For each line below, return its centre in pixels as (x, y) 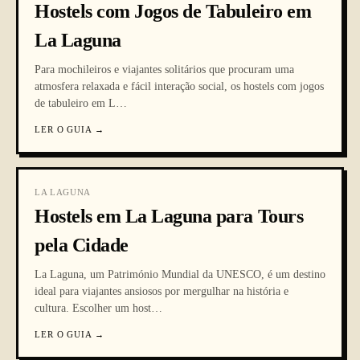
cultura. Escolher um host (93, 308)
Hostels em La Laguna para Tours (169, 216)
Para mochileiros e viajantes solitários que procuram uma (164, 70)
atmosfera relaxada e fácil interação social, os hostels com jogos (179, 86)
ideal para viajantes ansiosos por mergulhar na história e (162, 291)
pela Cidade (82, 245)
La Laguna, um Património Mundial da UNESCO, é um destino (180, 274)
